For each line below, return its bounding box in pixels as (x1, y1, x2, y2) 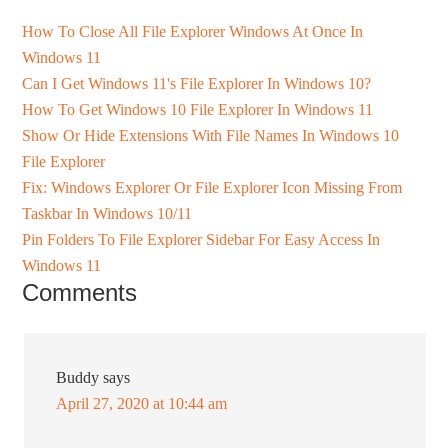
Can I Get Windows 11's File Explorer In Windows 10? (22, 75, 372, 93)
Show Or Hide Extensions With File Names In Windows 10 (22, 127, 400, 145)
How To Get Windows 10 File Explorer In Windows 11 (22, 101, 374, 119)
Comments (22, 279, 138, 307)
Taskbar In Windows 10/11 (22, 205, 193, 223)
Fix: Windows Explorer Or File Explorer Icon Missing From (22, 179, 403, 197)
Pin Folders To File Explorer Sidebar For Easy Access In (22, 231, 381, 249)
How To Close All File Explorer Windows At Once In (22, 23, 364, 41)
